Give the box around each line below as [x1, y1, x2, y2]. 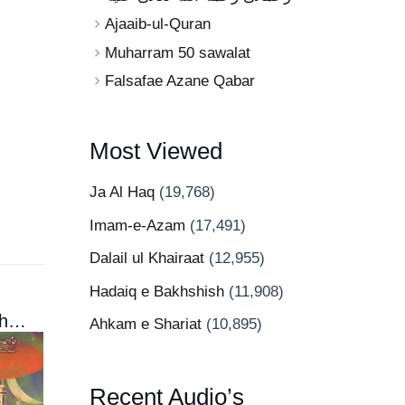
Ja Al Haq [89, 184, 155, 201]
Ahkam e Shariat [89, 316, 202, 333]
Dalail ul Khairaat [89, 250, 205, 267]
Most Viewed [89, 138, 223, 164]
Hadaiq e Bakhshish [89, 282, 225, 300]
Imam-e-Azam [89, 216, 186, 234]
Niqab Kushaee [8, 311, 26, 332]
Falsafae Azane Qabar [105, 72, 256, 89]
